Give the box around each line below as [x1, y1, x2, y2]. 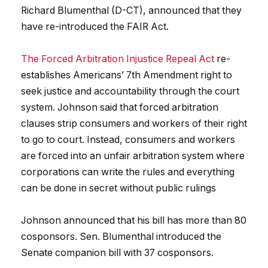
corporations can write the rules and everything [21, 166, 234, 178]
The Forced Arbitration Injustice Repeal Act [21, 53, 214, 65]
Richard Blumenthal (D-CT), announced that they [21, 5, 242, 17]
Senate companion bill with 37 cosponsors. [21, 247, 214, 259]
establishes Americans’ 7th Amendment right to [21, 69, 232, 81]
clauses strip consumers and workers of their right [21, 118, 247, 130]
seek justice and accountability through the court [21, 86, 239, 98]
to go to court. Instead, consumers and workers [21, 134, 235, 146]
